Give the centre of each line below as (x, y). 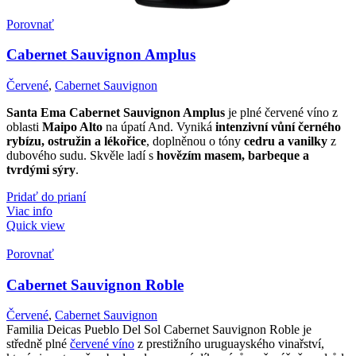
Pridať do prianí (46, 196)
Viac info (29, 211)
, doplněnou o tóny (195, 141)
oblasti (24, 126)
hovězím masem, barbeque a (233, 155)
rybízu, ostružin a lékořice (76, 141)
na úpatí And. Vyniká (159, 126)
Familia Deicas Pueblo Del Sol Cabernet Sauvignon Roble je (159, 330)
